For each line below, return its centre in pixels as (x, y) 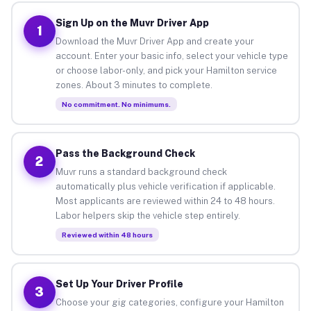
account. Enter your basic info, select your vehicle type (171, 56)
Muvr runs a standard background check (141, 171)
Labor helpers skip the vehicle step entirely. (148, 215)
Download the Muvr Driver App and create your (154, 41)
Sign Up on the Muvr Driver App (132, 23)
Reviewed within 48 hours (107, 234)
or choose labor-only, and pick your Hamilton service (166, 70)
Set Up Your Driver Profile (119, 284)
